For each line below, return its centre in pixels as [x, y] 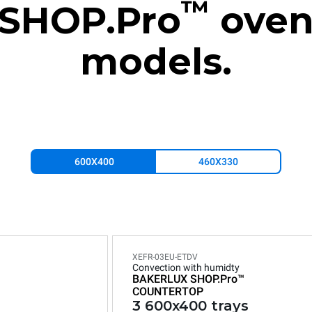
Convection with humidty [186, 267]
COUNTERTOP [168, 291]
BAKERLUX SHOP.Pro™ [188, 279]
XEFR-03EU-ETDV [165, 257]
